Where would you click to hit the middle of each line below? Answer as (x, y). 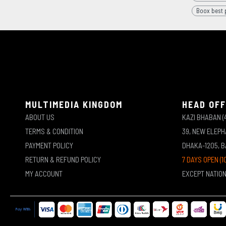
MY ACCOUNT (44, 174)
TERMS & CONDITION (54, 131)
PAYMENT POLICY (49, 145)
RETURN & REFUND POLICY (63, 159)
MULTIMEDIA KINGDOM (74, 104)
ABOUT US (40, 117)
